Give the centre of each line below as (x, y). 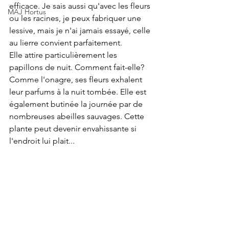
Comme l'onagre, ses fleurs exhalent (77, 79)
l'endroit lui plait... (43, 141)
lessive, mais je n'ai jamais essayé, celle (81, 30)
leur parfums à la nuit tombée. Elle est (79, 92)
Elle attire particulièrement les (64, 55)
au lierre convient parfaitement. (67, 43)
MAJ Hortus (27, 12)
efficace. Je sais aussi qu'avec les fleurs (81, 6)
